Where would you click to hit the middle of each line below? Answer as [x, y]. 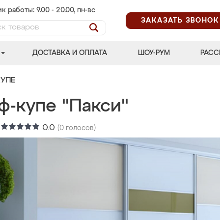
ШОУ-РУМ [154, 53]
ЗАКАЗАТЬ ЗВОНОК [180, 20]
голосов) [80, 128]
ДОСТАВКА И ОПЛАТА [70, 53]
